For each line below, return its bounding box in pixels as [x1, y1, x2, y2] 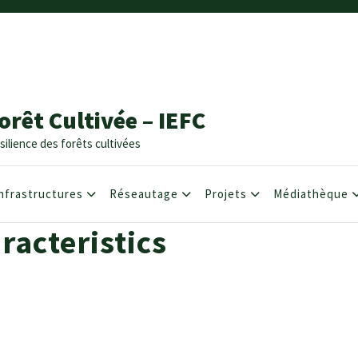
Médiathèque [273, 185, 348, 201]
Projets [205, 185, 247, 201]
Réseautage [109, 185, 178, 201]
